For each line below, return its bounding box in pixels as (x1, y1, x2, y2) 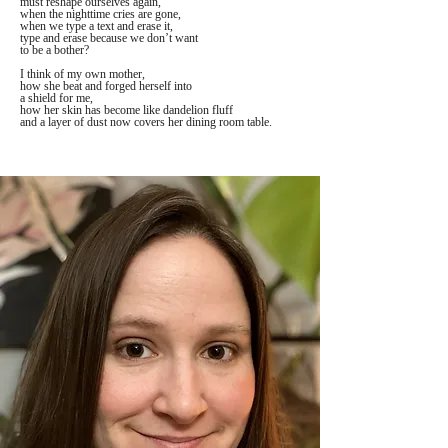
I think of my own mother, (20, 67, 145, 81)
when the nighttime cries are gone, (20, 7, 184, 21)
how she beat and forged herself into (20, 79, 192, 93)
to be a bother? (20, 43, 89, 57)
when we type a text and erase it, (20, 19, 173, 33)
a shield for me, (20, 91, 96, 105)
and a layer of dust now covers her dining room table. (20, 115, 272, 129)
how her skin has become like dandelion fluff (20, 103, 233, 117)
